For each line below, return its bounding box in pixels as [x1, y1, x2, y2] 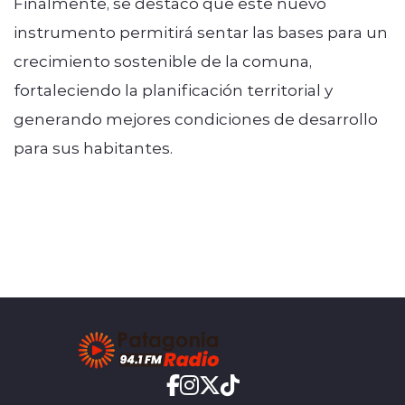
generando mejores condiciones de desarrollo [14, 108, 378, 128]
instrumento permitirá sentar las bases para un [14, 21, 388, 42]
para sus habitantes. [14, 137, 173, 157]
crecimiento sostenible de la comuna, [14, 50, 312, 71]
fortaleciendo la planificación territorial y [14, 79, 333, 99]
